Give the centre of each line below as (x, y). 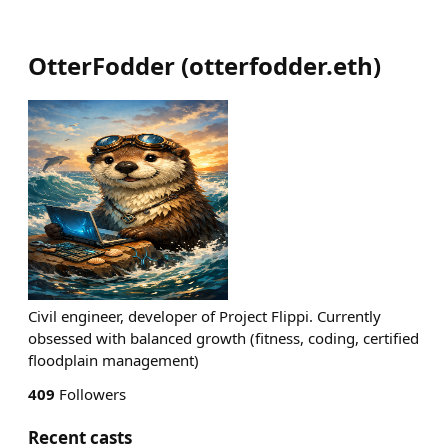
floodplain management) (113, 360)
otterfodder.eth (281, 65)
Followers (90, 394)
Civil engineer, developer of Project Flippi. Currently (204, 316)
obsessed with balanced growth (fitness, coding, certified (223, 338)
